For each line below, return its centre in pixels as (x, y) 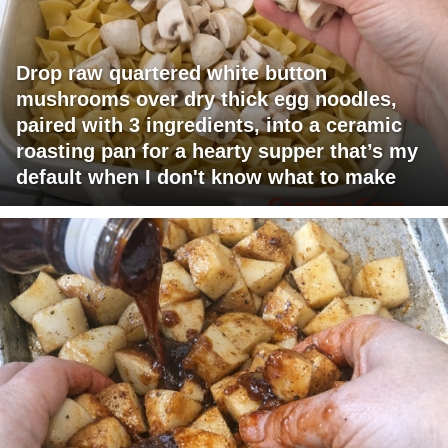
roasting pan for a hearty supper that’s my (217, 151)
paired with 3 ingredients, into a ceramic (209, 125)
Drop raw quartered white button (171, 73)
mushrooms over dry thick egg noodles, (206, 99)
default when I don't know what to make (206, 177)
